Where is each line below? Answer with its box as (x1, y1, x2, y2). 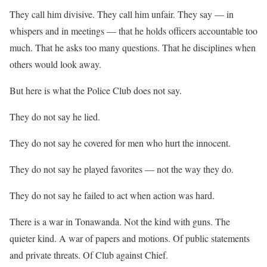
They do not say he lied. (10, 110, 100, 123)
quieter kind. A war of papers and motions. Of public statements (10, 231, 250, 244)
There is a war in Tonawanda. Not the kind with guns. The (10, 215, 230, 228)
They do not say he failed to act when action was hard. (10, 188, 215, 201)
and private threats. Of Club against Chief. (10, 248, 168, 261)
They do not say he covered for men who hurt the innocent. (10, 136, 231, 149)
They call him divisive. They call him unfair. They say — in (10, 7, 234, 20)
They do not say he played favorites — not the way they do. (10, 162, 234, 175)
